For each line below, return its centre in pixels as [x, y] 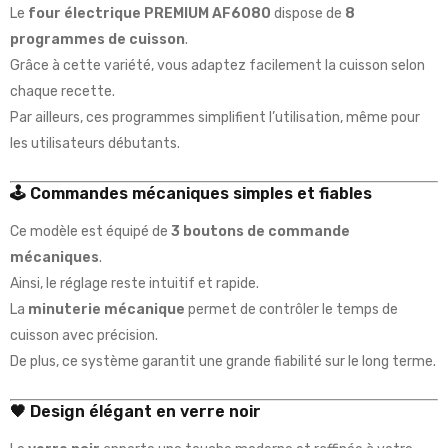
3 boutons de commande [260, 232]
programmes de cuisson [97, 40]
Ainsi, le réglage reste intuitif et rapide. [134, 284]
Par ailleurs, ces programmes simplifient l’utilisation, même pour [215, 118]
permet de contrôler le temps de [291, 310]
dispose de [308, 14]
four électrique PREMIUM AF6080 [149, 14]
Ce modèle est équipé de [90, 232]
